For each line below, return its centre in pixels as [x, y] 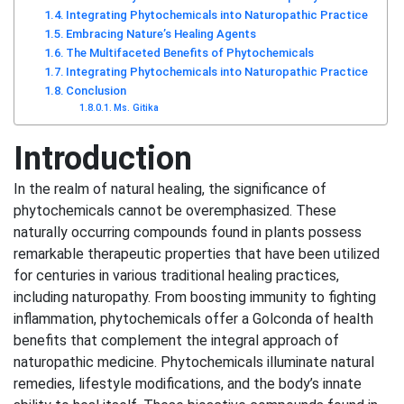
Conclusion [96, 90]
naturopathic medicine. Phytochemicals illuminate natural [194, 362]
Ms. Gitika [136, 107]
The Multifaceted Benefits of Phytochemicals [190, 52]
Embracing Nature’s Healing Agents [161, 33]
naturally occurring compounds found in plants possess [188, 232]
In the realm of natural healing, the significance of [170, 188]
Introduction [103, 158]
